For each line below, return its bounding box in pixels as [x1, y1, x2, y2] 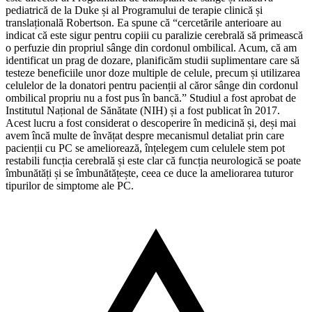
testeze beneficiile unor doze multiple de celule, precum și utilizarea [6, 66, 300, 79]
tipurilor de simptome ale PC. [6, 179, 134, 192]
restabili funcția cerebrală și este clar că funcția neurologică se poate [6, 154, 301, 166]
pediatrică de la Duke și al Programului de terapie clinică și [6, 3, 263, 16]
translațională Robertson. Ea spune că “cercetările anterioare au [6, 16, 281, 29]
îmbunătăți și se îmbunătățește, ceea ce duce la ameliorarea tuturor [6, 166, 293, 179]
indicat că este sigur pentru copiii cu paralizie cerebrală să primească [6, 29, 303, 41]
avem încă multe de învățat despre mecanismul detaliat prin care [6, 129, 284, 141]
